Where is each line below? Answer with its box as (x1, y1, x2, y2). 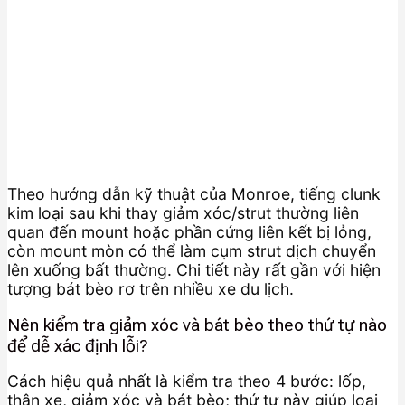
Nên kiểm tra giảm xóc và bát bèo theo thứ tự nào (7, 314, 387, 335)
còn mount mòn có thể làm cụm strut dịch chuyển (7, 241, 376, 261)
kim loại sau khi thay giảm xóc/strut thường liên (7, 203, 359, 223)
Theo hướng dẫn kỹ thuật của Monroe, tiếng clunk (7, 184, 381, 204)
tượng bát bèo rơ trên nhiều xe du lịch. (7, 279, 294, 299)
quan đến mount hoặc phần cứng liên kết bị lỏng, (7, 222, 372, 242)
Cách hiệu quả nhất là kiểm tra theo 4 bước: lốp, (7, 372, 366, 391)
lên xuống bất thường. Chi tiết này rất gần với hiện (7, 260, 381, 280)
